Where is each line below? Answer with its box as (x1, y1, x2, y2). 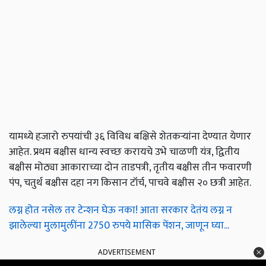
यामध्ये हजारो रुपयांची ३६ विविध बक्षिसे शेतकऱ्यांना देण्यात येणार (9, 128, 251, 145)
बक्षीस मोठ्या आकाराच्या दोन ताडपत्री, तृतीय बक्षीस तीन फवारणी (9, 159, 252, 176)
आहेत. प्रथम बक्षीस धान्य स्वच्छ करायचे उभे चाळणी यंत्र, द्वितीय (9, 143, 239, 161)
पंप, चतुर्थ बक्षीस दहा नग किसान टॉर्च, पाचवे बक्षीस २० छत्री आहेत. (9, 174, 251, 192)
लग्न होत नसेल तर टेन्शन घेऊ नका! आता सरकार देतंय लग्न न (9, 201, 232, 219)
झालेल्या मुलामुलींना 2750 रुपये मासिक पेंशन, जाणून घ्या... (9, 217, 229, 235)
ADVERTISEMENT (98, 247, 156, 258)
